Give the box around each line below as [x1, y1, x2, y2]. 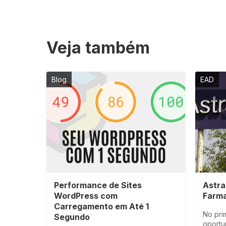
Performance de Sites [54, 180, 142, 190]
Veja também [46, 38, 150, 58]
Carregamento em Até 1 [54, 201, 149, 211]
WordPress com [54, 191, 118, 201]
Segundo [54, 212, 90, 222]
